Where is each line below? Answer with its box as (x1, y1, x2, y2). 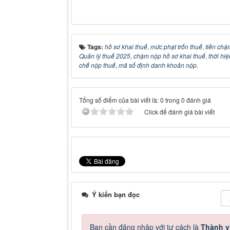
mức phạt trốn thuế (150, 42, 202, 51)
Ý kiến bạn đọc (90, 189, 140, 200)
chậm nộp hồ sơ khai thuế (133, 51, 205, 61)
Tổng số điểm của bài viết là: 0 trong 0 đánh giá (79, 95, 211, 105)
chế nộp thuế (79, 61, 116, 70)
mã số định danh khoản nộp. (119, 61, 198, 70)
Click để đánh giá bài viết (144, 107, 215, 117)
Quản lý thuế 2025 (79, 51, 130, 61)
